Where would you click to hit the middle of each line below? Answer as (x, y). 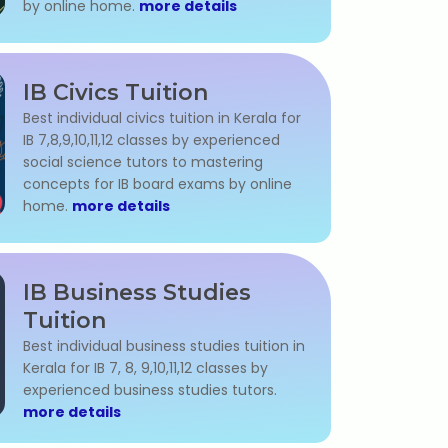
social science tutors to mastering (143, 162)
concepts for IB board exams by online (157, 184)
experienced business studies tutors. (150, 390)
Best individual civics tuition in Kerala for (162, 118)
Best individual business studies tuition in (164, 346)
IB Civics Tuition (115, 92)
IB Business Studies (137, 292)
